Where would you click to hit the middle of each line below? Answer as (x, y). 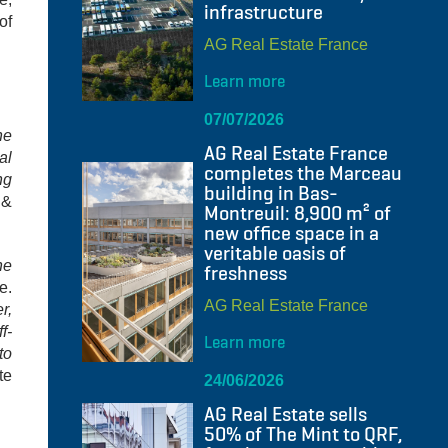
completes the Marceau (302, 173)
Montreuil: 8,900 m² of (297, 213)
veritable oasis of (274, 253)
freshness (245, 273)
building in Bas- (270, 193)
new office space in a (291, 233)
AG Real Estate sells (285, 414)
